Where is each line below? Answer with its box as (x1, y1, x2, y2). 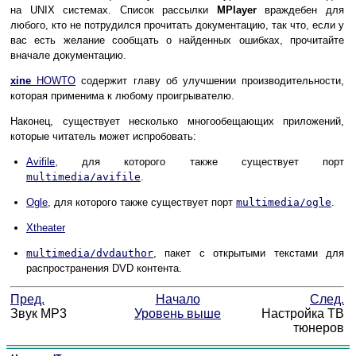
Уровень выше (134, 307, 221, 321)
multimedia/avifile (26, 170, 141, 183)
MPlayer (216, 3, 257, 16)
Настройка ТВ (261, 307, 344, 321)
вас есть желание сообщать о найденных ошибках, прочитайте (10, 33, 344, 46)
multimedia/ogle (236, 195, 331, 208)
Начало (155, 292, 200, 307)
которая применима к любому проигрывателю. (10, 89, 234, 102)
